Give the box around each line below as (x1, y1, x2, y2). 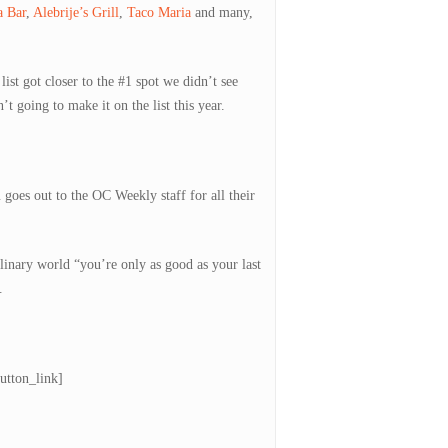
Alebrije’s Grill (33, 5, 119, 20)
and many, (191, 5, 253, 20)
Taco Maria (127, 5, 191, 20)
